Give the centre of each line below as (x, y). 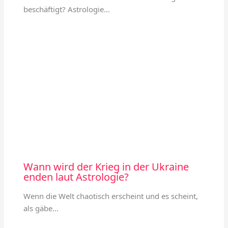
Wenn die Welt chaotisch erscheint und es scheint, (110, 196)
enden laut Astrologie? (76, 177)
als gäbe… (41, 208)
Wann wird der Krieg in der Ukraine (106, 167)
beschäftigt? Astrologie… (66, 9)
